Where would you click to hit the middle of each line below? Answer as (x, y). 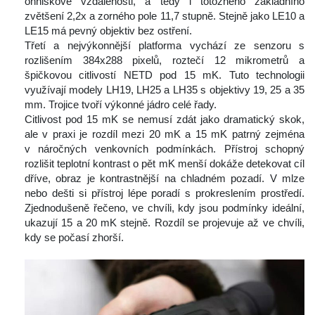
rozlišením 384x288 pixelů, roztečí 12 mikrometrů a (165, 60)
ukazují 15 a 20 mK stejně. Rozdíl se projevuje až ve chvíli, (165, 223)
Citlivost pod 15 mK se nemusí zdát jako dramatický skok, (165, 120)
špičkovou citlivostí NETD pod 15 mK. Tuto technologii (165, 75)
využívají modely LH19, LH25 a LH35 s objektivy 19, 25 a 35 (165, 90)
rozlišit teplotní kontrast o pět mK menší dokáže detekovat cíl (165, 164)
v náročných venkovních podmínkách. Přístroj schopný (165, 149)
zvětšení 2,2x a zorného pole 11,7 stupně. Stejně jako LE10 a (165, 16)
